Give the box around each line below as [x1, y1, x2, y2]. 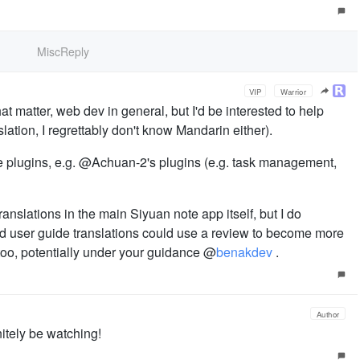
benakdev [216, 243, 272, 262]
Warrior [280, 86, 306, 97]
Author [316, 309, 340, 320]
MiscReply [37, 43, 89, 60]
